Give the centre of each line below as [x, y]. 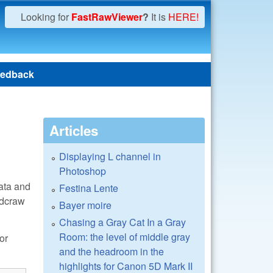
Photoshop [83, 171]
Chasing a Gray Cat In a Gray [122, 222]
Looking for [46, 17]
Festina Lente [89, 188]
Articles [74, 130]
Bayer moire [85, 205]
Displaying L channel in [110, 156]
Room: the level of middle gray [125, 237]
